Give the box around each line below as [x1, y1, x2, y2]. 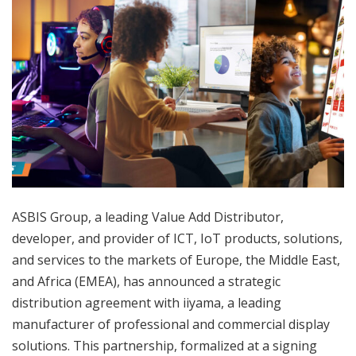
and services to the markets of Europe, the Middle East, [12, 251, 340, 269]
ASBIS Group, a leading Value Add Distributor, [12, 208, 284, 226]
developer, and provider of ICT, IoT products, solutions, [12, 230, 342, 248]
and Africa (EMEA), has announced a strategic [12, 273, 281, 291]
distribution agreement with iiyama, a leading [12, 294, 281, 312]
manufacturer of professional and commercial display [12, 315, 330, 334]
